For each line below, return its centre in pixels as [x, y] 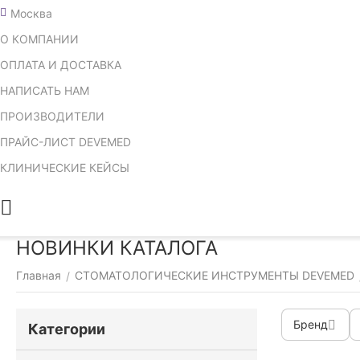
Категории [67, 329]
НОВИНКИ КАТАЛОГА [117, 248]
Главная [39, 275]
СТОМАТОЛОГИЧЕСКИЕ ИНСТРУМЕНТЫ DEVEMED [215, 275]
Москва [31, 13]
